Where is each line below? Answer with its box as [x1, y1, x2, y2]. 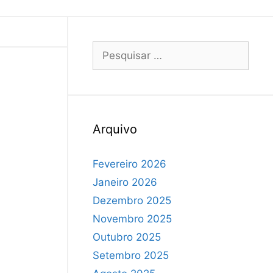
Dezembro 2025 [93, 194, 171, 207]
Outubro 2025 [93, 230, 161, 243]
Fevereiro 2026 [93, 157, 166, 170]
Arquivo [93, 121, 137, 136]
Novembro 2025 [93, 212, 172, 225]
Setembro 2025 [93, 249, 169, 261]
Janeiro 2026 [93, 175, 157, 188]
